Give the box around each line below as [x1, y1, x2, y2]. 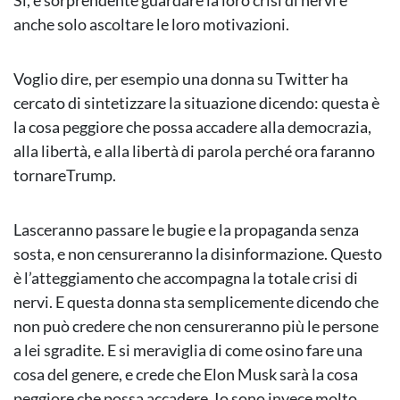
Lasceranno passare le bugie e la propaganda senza [13, 220, 359, 240]
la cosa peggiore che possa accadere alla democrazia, [13, 117, 371, 137]
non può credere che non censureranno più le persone [13, 316, 379, 337]
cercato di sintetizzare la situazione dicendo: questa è [13, 93, 379, 113]
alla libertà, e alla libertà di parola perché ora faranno [13, 141, 375, 162]
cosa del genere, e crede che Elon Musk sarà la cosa [13, 364, 358, 385]
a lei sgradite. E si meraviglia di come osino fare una [13, 340, 362, 361]
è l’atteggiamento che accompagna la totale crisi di [13, 268, 358, 288]
